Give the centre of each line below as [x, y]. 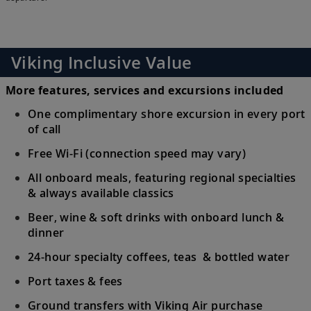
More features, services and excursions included [145, 91]
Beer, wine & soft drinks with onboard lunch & [156, 217]
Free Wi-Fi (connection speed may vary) [137, 153]
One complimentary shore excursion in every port [167, 114]
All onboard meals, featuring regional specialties [162, 177]
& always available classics [101, 193]
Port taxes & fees [75, 281]
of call [44, 129]
